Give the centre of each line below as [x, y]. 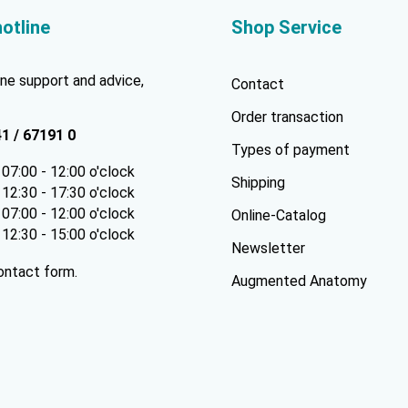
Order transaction [287, 117]
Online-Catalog [279, 216]
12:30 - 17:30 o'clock [68, 193]
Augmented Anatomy [299, 281]
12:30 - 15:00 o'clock [68, 235]
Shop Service [286, 28]
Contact [258, 85]
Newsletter [268, 249]
